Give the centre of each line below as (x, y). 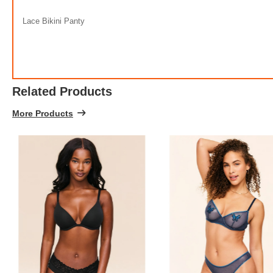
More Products (43, 113)
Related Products (62, 91)
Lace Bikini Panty (54, 21)
